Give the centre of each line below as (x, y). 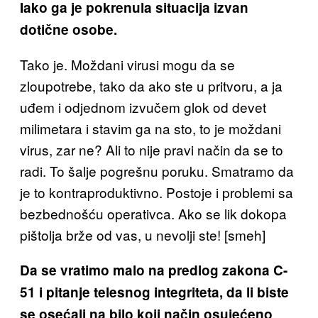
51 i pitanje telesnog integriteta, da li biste (154, 292)
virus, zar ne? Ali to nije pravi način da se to (152, 150)
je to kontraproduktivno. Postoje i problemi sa (157, 192)
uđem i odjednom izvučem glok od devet (143, 107)
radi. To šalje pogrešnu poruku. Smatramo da (157, 171)
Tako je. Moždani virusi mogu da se (127, 65)
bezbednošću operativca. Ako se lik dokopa (153, 214)
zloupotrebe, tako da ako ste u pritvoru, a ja (151, 86)
